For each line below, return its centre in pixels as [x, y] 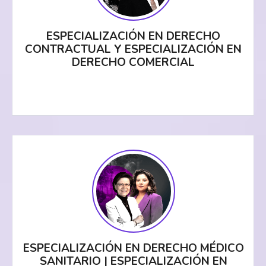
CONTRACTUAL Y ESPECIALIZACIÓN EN [134, 50]
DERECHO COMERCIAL [134, 63]
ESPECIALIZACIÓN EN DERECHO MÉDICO [133, 248]
